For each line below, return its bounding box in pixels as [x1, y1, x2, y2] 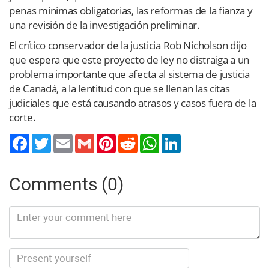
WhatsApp [159, 133, 198, 144]
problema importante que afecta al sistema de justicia [9, 67, 250, 81]
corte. [9, 110, 36, 124]
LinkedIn [181, 133, 213, 144]
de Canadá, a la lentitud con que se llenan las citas [9, 81, 230, 95]
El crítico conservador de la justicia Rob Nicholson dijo [9, 38, 247, 52]
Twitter [51, 133, 77, 144]
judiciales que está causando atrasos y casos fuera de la [9, 95, 256, 110]
